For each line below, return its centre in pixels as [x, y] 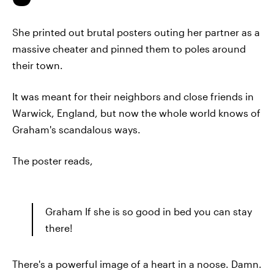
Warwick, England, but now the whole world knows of [136, 113]
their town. [38, 65]
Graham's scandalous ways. [76, 129]
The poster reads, [53, 161]
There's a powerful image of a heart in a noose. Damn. [137, 264]
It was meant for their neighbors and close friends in [133, 96]
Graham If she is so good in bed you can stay [149, 211]
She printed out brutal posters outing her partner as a [136, 32]
